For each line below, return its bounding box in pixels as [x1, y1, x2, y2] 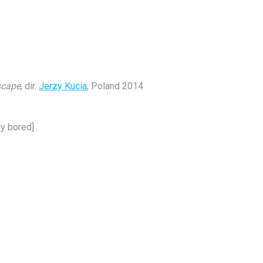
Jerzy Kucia [39, 80, 87, 92]
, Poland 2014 [87, 80, 143, 92]
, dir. [21, 80, 39, 92]
